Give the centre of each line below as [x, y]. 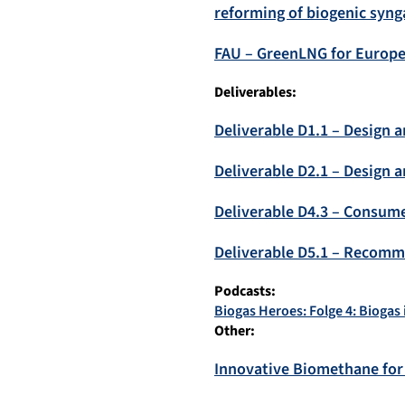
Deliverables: [255, 93]
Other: [235, 331]
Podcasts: [245, 292]
